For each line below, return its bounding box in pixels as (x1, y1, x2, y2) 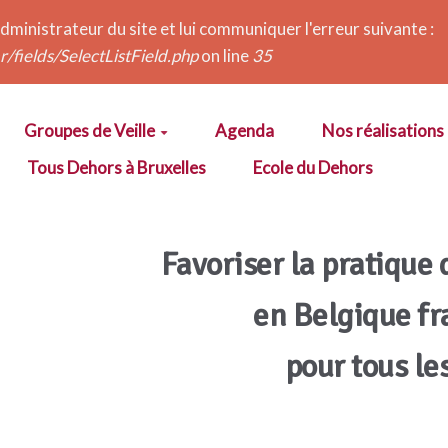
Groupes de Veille (23, 120, 155, 141)
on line (198, 45, 252, 66)
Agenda (215, 120, 275, 141)
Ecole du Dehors (253, 157, 374, 178)
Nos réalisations (321, 120, 444, 141)
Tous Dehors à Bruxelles (26, 157, 206, 178)
